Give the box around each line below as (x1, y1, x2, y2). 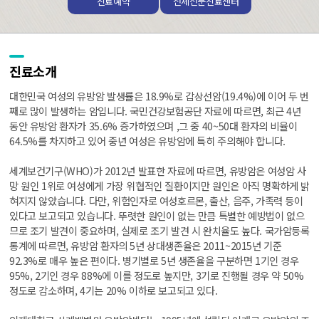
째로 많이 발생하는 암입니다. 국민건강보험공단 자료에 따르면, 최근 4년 (9, 103, 301, 118)
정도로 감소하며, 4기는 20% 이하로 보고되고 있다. (9, 282, 218, 298)
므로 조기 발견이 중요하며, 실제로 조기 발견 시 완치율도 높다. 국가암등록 (9, 222, 310, 238)
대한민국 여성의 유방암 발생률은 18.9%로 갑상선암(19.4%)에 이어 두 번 (9, 88, 309, 103)
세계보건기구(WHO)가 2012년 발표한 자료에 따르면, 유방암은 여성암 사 (9, 162, 306, 178)
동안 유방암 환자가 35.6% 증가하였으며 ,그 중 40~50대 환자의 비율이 (9, 117, 298, 133)
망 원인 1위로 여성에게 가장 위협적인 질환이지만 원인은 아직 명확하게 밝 (9, 177, 310, 193)
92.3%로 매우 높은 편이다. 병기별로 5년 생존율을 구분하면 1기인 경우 (9, 252, 299, 268)
